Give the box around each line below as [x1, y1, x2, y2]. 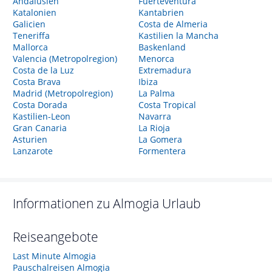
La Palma [138, 87, 175, 99]
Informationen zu [13, 195, 113, 212]
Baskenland [138, 41, 186, 53]
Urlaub [162, 195, 201, 212]
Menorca [138, 53, 174, 64]
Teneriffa [13, 30, 50, 41]
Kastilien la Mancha [138, 30, 219, 41]
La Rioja [138, 122, 170, 134]
